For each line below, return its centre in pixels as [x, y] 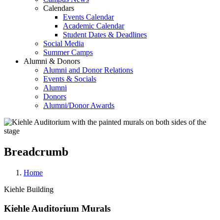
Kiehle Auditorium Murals [57, 208]
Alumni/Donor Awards [79, 105]
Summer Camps [68, 52]
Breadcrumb [36, 151]
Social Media [64, 43]
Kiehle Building [29, 189]
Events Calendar [88, 17]
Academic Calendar [94, 26]
